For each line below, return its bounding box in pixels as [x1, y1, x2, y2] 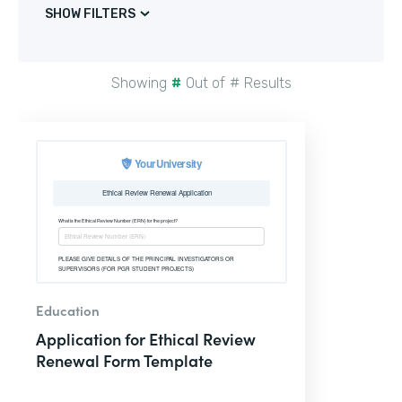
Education [36, 301, 100, 319]
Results [243, 74, 292, 92]
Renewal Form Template [36, 349, 213, 371]
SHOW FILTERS [45, 6, 135, 22]
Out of [185, 74, 225, 92]
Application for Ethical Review [36, 328, 256, 350]
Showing [110, 74, 167, 92]
